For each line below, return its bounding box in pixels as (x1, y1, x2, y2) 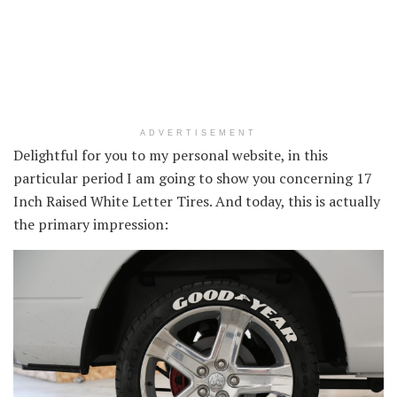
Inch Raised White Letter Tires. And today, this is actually (13, 191, 380, 211)
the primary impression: (13, 214, 168, 234)
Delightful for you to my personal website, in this (13, 144, 328, 165)
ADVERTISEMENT (140, 128, 257, 137)
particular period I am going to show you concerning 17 (13, 167, 372, 188)
